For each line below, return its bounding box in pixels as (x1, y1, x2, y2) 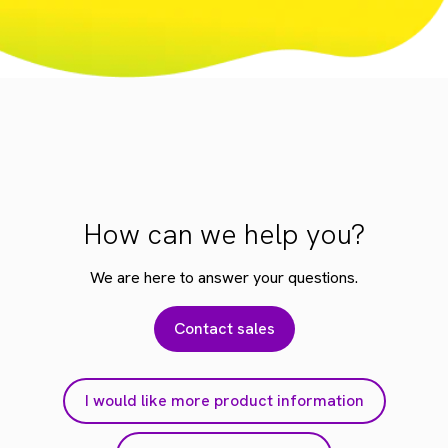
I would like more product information (84, 389, 364, 411)
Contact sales (173, 317, 275, 339)
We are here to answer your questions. (90, 266, 358, 288)
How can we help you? (83, 215, 365, 252)
